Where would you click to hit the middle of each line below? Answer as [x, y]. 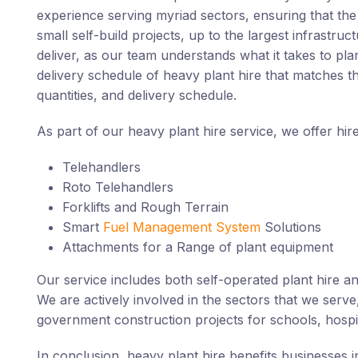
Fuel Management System [181, 227]
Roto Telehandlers [117, 187]
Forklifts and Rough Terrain [145, 207]
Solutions [290, 227]
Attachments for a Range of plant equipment [197, 247]
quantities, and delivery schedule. [136, 95]
